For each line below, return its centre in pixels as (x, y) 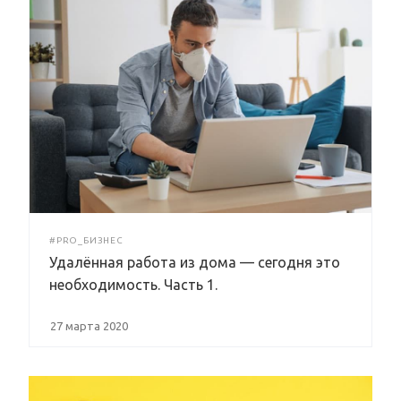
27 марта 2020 (89, 326)
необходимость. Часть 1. (133, 285)
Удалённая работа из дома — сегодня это (195, 263)
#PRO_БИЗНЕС (86, 241)
